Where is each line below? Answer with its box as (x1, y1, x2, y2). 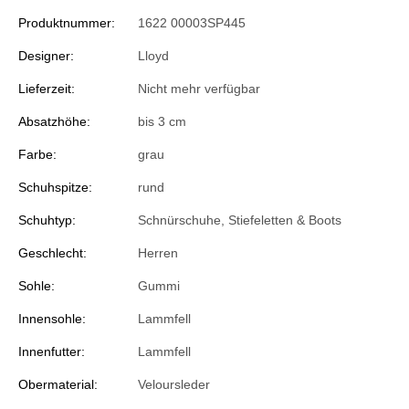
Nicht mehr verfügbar (138, 80, 260, 96)
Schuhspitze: (18, 179, 92, 194)
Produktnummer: (18, 15, 115, 30)
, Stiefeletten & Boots (221, 212, 341, 227)
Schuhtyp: (18, 212, 76, 227)
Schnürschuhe (138, 212, 221, 227)
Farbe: (18, 146, 57, 162)
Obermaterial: (18, 376, 98, 392)
